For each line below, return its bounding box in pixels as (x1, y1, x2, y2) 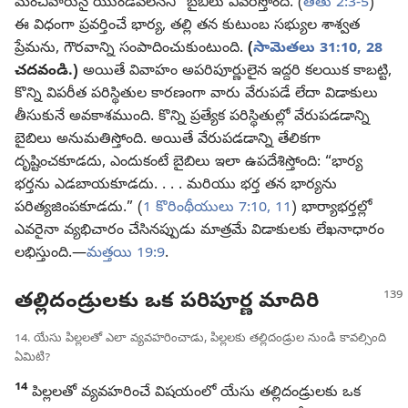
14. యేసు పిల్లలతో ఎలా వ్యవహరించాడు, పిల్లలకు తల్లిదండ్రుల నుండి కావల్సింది (15, 330, 386, 347)
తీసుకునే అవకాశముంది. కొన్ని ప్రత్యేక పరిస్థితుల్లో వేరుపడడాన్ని (15, 107, 370, 128)
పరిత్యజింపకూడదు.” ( (15, 199, 143, 219)
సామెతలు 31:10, (253, 39, 362, 60)
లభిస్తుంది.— (15, 244, 87, 265)
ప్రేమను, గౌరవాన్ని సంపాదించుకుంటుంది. (15, 39, 248, 60)
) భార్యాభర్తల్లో (291, 199, 372, 219)
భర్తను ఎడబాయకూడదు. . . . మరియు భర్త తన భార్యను (15, 176, 337, 197)
